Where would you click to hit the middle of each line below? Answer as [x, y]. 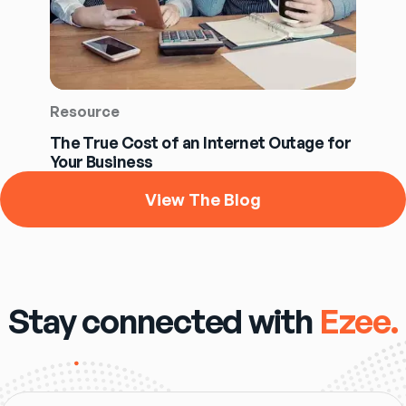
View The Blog [203, 198]
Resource [84, 112]
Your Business [101, 162]
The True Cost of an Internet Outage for [200, 143]
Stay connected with [160, 320]
